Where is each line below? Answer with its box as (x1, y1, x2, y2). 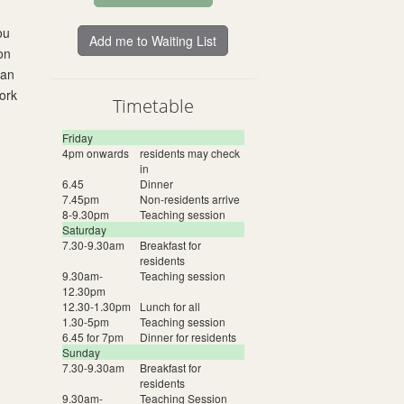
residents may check (139, 145, 240, 161)
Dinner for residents (139, 329, 236, 344)
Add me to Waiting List (89, 32, 217, 50)
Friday (61, 130, 93, 145)
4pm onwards (61, 145, 129, 161)
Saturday (61, 222, 106, 237)
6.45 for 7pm (61, 329, 124, 344)
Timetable (112, 94, 194, 118)
